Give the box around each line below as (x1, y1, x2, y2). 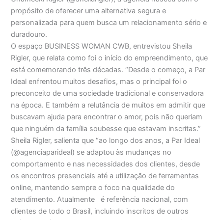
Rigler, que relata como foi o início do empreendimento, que (11, 53, 208, 62)
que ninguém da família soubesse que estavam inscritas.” (11, 124, 201, 133)
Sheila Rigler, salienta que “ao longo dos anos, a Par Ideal (11, 136, 200, 145)
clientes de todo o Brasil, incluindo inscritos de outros (11, 206, 189, 216)
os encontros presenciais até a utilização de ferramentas (11, 171, 199, 180)
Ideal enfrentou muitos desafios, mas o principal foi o (11, 77, 188, 86)
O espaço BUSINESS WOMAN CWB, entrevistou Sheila (11, 41, 192, 51)
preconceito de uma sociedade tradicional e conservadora (11, 88, 204, 98)
